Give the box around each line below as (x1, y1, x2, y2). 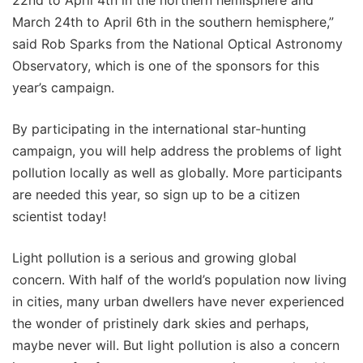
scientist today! (12, 207, 106, 224)
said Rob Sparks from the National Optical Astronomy (12, 35, 343, 52)
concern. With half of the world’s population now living (12, 271, 347, 288)
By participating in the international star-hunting (12, 120, 306, 137)
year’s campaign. (12, 79, 114, 96)
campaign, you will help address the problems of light (12, 142, 342, 159)
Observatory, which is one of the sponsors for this (12, 57, 319, 74)
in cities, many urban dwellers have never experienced (12, 293, 344, 310)
